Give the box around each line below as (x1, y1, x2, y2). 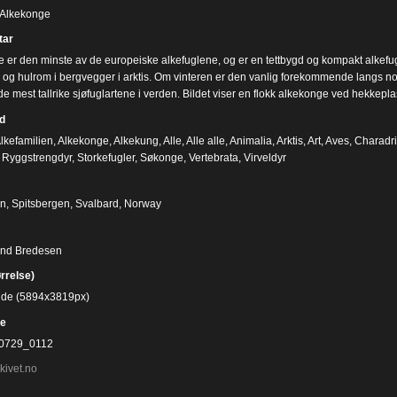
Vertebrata (188, 151, 238, 164)
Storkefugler (76, 151, 135, 164)
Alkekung (113, 134, 159, 147)
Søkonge (139, 151, 183, 164)
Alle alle (185, 134, 225, 147)
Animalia (229, 134, 272, 147)
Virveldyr (243, 151, 286, 164)
